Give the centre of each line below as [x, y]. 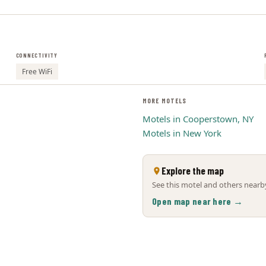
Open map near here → [198, 201]
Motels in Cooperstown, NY [198, 119]
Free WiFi [37, 72]
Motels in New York [182, 133]
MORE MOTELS [165, 101]
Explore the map [193, 170]
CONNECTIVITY [37, 55]
